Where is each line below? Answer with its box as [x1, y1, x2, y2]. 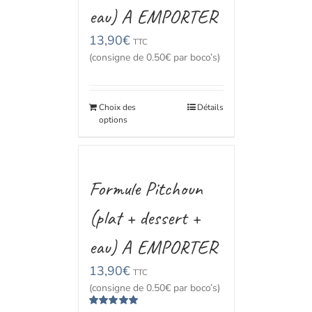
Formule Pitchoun [88, 176, 203, 201]
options [98, 114, 127, 125]
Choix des [98, 102, 136, 113]
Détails [196, 102, 224, 113]
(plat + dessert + [88, 205, 200, 230]
